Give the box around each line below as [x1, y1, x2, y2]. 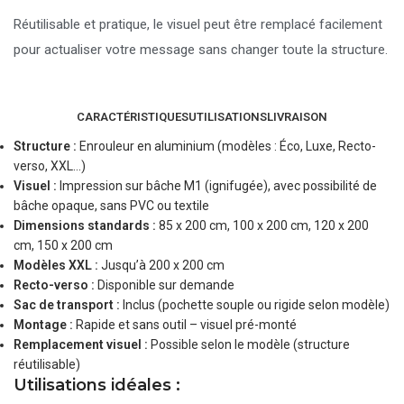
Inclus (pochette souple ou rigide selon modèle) [120, 298, 390, 312]
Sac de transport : [14, 298, 121, 312]
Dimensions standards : [14, 218, 157, 233]
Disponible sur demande [95, 278, 235, 292]
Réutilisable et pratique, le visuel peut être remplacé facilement [14, 16, 383, 32]
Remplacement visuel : [14, 337, 149, 352]
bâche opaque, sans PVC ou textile [14, 198, 210, 213]
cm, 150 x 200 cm [14, 238, 114, 252]
